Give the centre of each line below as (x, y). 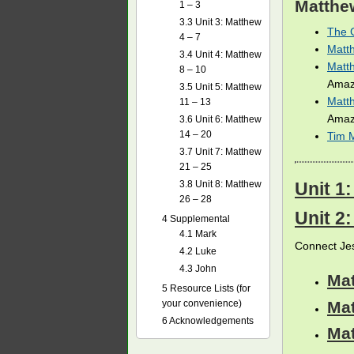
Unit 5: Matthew (227, 87)
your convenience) (202, 303)
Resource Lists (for (209, 288)
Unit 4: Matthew (227, 55)
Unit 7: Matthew (227, 152)
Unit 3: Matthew (227, 22)
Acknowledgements (211, 321)
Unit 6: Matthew (227, 119)
